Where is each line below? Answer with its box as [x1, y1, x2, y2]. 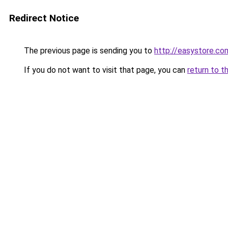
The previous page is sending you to [22, 46, 154, 55]
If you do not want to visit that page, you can [22, 65, 187, 75]
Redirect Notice [9, 12, 79, 24]
